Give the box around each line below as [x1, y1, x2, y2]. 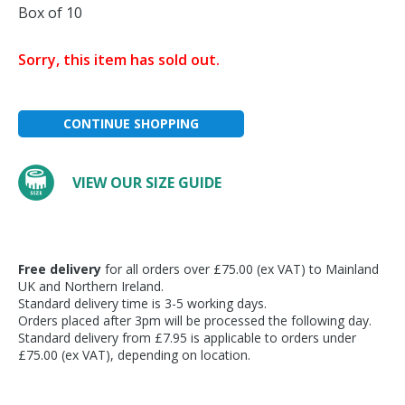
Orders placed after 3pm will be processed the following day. [18, 312, 372, 329]
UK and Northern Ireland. [18, 278, 164, 295]
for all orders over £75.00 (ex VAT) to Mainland [101, 260, 379, 278]
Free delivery [18, 260, 101, 278]
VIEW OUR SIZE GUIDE [72, 173, 221, 193]
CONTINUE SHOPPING [63, 115, 199, 132]
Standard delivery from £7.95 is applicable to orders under [18, 329, 356, 346]
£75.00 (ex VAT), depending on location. [18, 346, 250, 363]
